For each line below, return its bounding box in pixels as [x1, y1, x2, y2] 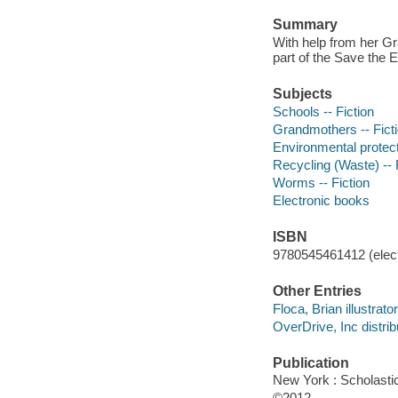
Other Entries [272, 283, 362, 298]
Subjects [272, 86, 332, 102]
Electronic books [272, 192, 370, 208]
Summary [272, 17, 338, 33]
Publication [272, 354, 349, 370]
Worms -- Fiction [272, 174, 370, 190]
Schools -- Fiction [272, 103, 374, 119]
